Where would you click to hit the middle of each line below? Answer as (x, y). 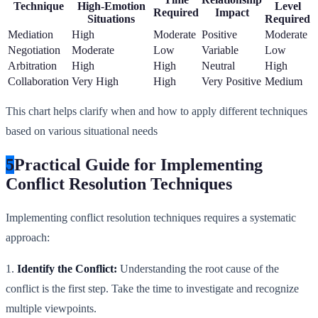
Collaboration (38, 82)
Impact (232, 13)
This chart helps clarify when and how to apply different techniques (157, 111)
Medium (284, 82)
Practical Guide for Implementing (138, 165)
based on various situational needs (82, 131)
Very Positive (231, 82)
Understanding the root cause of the (198, 269)
